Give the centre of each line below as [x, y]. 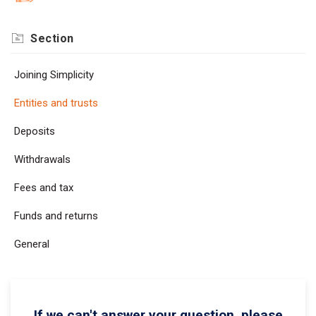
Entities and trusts [56, 103]
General [32, 244]
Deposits [35, 131]
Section [52, 38]
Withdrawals [42, 159]
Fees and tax [44, 188]
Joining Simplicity [54, 75]
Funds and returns [56, 216]
